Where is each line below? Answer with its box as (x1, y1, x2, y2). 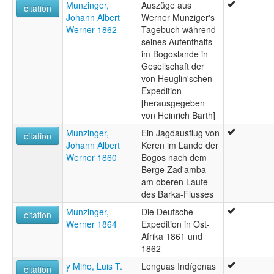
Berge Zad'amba (141, 163, 206, 176)
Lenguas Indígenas (141, 260, 216, 273)
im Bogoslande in (141, 48, 208, 61)
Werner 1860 (66, 151, 117, 164)
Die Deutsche (141, 206, 193, 218)
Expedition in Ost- (141, 218, 210, 231)
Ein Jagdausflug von (141, 127, 220, 139)
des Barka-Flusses (141, 188, 213, 201)
